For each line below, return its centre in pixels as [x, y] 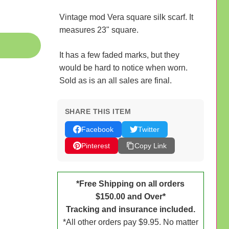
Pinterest [95, 145]
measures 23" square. [99, 30]
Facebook [97, 129]
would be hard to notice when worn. [123, 67]
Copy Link [150, 145]
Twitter [148, 129]
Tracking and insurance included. [130, 209]
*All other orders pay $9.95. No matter [130, 222]
